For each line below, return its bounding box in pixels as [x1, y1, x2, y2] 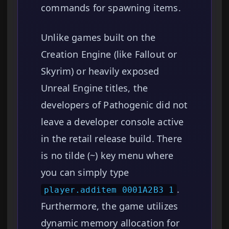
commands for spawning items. [41, 2, 181, 14]
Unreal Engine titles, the [41, 82, 148, 95]
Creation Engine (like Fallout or [41, 48, 177, 61]
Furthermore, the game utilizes [41, 200, 178, 213]
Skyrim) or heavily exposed [41, 65, 159, 78]
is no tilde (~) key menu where [41, 149, 174, 162]
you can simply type [41, 166, 129, 179]
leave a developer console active [41, 116, 184, 128]
